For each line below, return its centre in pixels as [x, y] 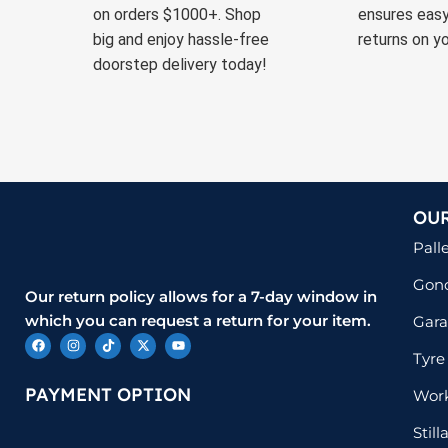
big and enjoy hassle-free [181, 39]
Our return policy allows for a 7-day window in [201, 296]
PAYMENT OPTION [108, 395]
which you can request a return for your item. [198, 320]
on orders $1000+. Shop [177, 14]
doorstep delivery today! [180, 64]
